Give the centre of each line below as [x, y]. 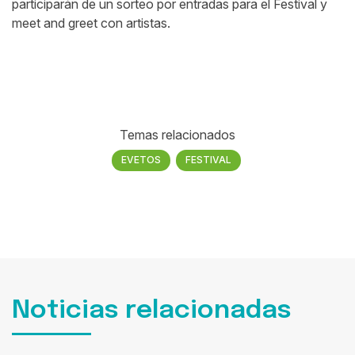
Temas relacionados [177, 135]
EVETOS [141, 160]
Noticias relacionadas [152, 311]
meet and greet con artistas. [91, 23]
